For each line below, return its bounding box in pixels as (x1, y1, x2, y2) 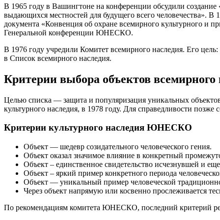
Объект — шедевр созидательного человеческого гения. (24, 142, 212, 151)
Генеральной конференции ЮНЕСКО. (4, 28, 133, 37)
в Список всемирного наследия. (4, 54, 111, 62)
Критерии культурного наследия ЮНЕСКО (4, 122, 192, 133)
